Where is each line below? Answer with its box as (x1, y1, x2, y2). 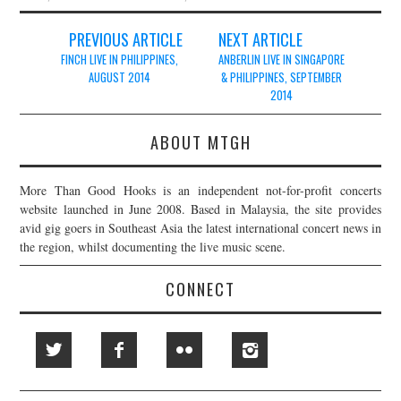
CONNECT (166, 276, 235, 301)
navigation (19, 48, 107, 83)
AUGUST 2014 (88, 68, 150, 86)
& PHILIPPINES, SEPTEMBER (221, 68, 343, 86)
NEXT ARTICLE (218, 26, 303, 51)
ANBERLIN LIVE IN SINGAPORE (218, 50, 346, 68)
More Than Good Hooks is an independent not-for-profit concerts (20, 181, 381, 199)
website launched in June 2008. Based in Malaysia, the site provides (20, 200, 381, 218)
